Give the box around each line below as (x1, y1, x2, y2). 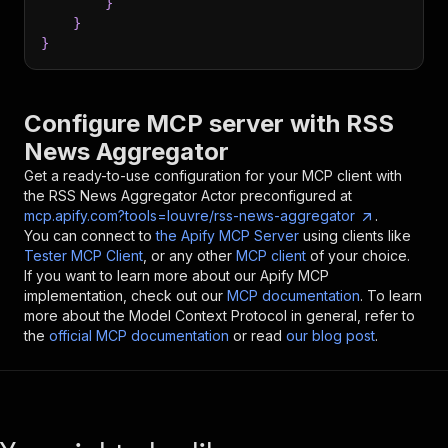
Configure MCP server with (24, 109, 346, 138)
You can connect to (24, 227, 152, 244)
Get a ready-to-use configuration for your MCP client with (24, 167, 402, 184)
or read (233, 327, 282, 344)
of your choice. (310, 247, 410, 264)
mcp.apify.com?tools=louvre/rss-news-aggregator (24, 207, 355, 224)
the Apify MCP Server (156, 227, 299, 244)
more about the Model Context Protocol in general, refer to (24, 307, 415, 324)
